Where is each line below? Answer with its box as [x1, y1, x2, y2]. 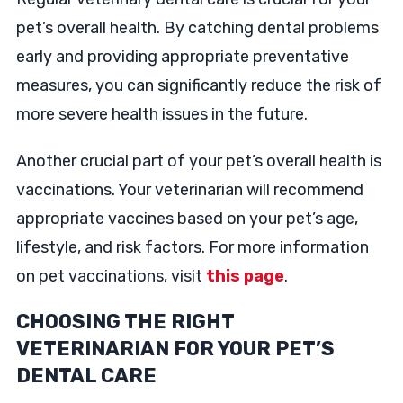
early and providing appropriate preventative [15, 47, 349, 67]
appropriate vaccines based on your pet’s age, [15, 209, 358, 229]
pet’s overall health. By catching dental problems [15, 18, 379, 39]
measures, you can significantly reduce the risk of [15, 76, 381, 96]
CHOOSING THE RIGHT [15, 309, 234, 335]
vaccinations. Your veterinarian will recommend [15, 180, 363, 201]
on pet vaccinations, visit [15, 266, 206, 287]
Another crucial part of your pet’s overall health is [15, 151, 381, 172]
